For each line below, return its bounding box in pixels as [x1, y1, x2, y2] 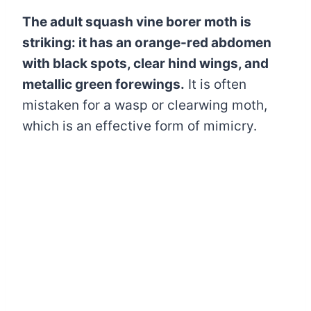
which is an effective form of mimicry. [22, 117, 257, 134]
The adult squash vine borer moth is [22, 13, 251, 30]
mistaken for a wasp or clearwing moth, [22, 96, 267, 113]
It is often [185, 76, 246, 92]
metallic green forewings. [22, 76, 185, 92]
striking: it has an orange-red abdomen [22, 34, 271, 51]
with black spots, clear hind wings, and [22, 55, 269, 72]
